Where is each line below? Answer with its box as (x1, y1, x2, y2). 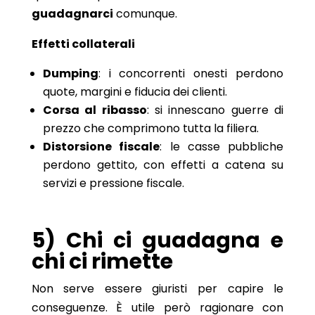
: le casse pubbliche (160, 138, 284, 155)
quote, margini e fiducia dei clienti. (42, 83, 227, 100)
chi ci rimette (31, 246, 173, 276)
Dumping (42, 65, 98, 82)
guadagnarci (31, 5, 113, 22)
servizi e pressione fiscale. (42, 174, 184, 191)
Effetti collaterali (31, 35, 135, 52)
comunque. (112, 5, 177, 22)
